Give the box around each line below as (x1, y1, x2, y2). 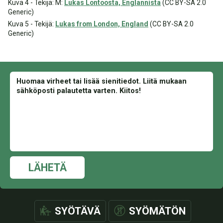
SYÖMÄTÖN (129, 205, 186, 217)
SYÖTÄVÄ (55, 205, 101, 217)
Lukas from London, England (55, 20, 148, 28)
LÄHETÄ (28, 161, 67, 174)
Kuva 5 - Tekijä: (8, 20, 55, 28)
